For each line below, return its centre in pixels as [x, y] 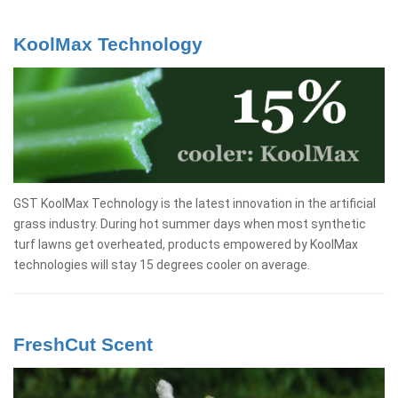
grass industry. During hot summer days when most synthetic [190, 223]
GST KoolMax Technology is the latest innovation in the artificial [195, 203]
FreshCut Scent [83, 344]
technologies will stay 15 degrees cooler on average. [162, 264]
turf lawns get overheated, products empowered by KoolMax [186, 244]
